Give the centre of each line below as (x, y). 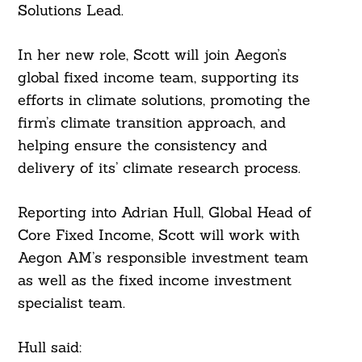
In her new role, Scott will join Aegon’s (152, 55)
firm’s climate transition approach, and (152, 123)
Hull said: (49, 347)
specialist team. (71, 303)
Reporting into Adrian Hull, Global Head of (164, 213)
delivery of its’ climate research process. (159, 168)
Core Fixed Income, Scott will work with (158, 235)
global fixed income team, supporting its (158, 78)
